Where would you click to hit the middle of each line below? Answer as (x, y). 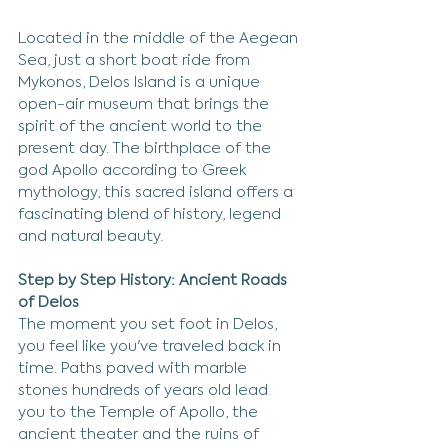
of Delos (48, 302)
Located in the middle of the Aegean (160, 38)
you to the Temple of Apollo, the (140, 412)
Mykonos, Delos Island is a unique (141, 82)
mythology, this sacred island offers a (157, 192)
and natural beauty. (90, 236)
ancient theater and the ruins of (140, 434)
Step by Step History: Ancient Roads (154, 280)
